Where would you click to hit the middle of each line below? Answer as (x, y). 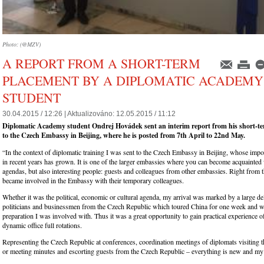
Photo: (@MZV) (22, 44)
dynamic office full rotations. (42, 225)
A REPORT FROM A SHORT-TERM (101, 63)
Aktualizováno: (92, 114)
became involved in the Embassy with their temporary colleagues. (93, 180)
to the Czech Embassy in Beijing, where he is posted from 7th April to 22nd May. (124, 135)
